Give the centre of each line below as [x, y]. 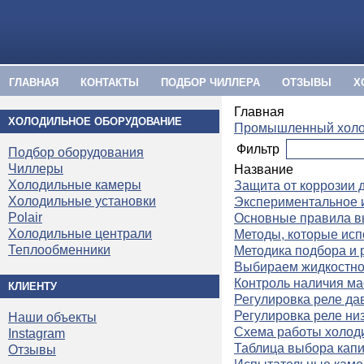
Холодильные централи [80, 234]
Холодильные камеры [75, 185]
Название [264, 169]
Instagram [37, 333]
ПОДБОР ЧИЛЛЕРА [210, 82]
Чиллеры [36, 169]
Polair [25, 218]
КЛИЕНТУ [32, 286]
